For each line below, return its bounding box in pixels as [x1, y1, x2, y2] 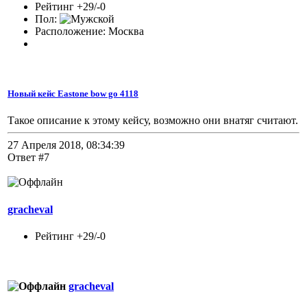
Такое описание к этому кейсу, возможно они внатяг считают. [8, 114, 298, 127]
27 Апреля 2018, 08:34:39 [8, 139, 125, 151]
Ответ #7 [8, 151, 49, 164]
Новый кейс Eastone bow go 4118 [8, 88, 138, 99]
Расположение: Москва [35, 25, 144, 37]
